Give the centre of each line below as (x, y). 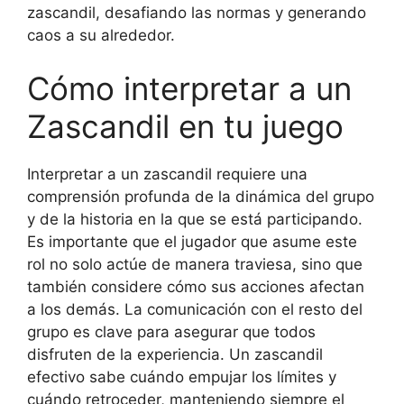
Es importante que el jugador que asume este (192, 242)
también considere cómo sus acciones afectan (196, 287)
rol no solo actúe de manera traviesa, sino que (195, 264)
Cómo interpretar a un (189, 88)
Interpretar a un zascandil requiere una (167, 174)
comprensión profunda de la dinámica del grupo (201, 197)
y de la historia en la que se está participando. (195, 219)
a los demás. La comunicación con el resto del (195, 309)
